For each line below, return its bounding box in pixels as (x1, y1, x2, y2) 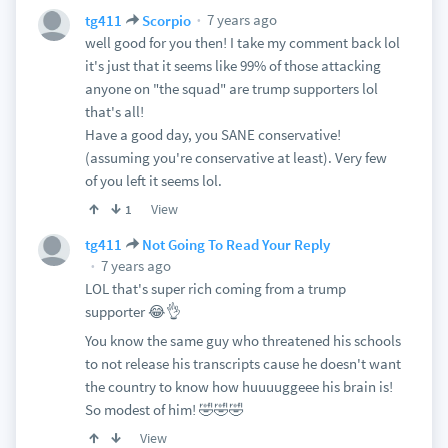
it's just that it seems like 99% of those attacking (84, 56, 381, 75)
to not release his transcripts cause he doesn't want (84, 354, 401, 373)
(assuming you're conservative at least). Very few (84, 148, 387, 167)
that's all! (84, 102, 144, 121)
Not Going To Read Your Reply (141, 235, 330, 254)
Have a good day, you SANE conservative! (84, 125, 341, 144)
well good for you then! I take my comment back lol (84, 33, 400, 52)
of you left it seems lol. (84, 171, 222, 190)
